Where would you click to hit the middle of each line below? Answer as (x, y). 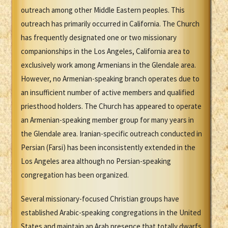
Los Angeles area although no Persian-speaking (96, 161)
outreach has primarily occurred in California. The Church (110, 24)
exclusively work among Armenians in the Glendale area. (108, 65)
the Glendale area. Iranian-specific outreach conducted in (111, 134)
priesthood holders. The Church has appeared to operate (111, 106)
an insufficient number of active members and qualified (108, 93)
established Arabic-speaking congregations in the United (111, 213)
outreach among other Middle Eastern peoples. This (103, 10)
